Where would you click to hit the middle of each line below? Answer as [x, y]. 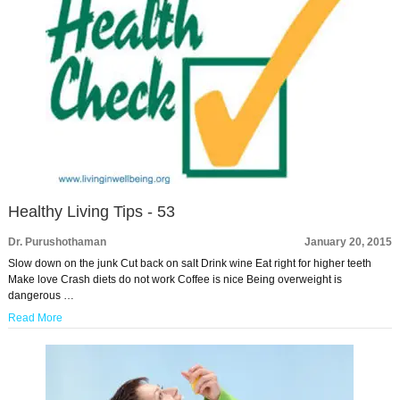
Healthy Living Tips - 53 [91, 212]
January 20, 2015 [349, 242]
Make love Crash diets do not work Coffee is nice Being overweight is [175, 279]
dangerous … [41, 296]
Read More [35, 318]
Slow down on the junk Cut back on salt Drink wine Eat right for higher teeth [189, 263]
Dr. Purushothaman [57, 242]
